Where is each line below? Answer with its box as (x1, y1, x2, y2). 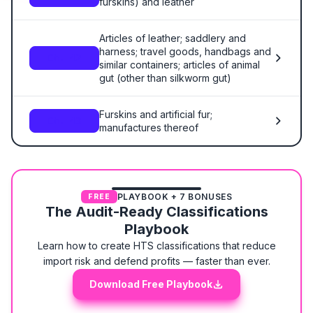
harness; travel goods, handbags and (99, 45, 271, 57)
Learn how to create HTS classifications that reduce (37, 240, 276, 252)
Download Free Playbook (89, 278, 212, 290)
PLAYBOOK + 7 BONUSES (117, 191, 233, 202)
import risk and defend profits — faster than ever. (43, 255, 270, 267)
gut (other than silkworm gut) (99, 72, 231, 84)
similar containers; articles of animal (99, 59, 260, 71)
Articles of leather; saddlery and (99, 32, 246, 44)
